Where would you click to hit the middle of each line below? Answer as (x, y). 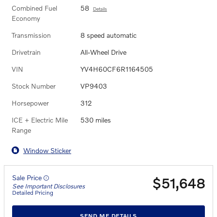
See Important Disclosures (48, 186)
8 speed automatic (108, 35)
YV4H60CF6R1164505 (116, 69)
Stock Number (34, 86)
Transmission (31, 35)
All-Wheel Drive (103, 52)
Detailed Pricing (33, 193)
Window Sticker (47, 150)
